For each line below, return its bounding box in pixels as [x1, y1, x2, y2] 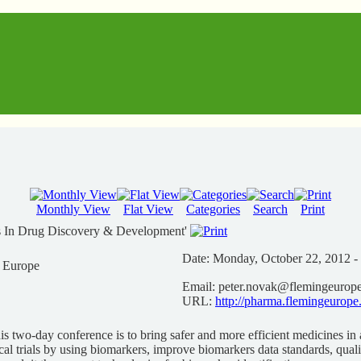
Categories [186, 202, 240, 216]
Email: [182, 280, 215, 293]
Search [253, 202, 288, 216]
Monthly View [36, 202, 110, 216]
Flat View [123, 202, 173, 216]
